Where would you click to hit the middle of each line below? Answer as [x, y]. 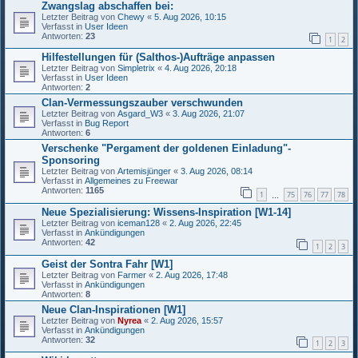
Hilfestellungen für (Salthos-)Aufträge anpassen [158, 58]
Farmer [132, 274]
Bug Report [107, 123]
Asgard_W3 [140, 114]
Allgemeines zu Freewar [131, 181]
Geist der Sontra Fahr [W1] [107, 264]
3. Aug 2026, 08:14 [217, 171]
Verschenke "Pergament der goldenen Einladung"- [166, 149]
